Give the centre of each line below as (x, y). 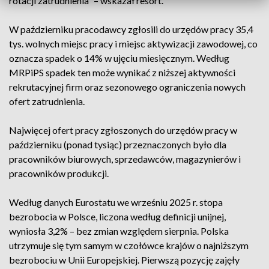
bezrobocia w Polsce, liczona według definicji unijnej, (117, 216)
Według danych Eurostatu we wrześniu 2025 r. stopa (116, 202)
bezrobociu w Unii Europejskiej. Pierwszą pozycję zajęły (124, 260)
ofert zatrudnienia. (47, 101)
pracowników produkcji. (59, 173)
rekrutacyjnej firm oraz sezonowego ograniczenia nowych (127, 87)
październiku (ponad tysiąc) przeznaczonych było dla (118, 144)
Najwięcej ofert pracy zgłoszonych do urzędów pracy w (123, 130)
